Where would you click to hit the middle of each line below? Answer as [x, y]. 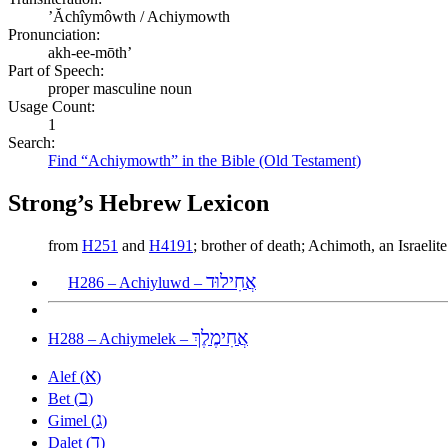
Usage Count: [51, 106]
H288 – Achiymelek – [120, 338]
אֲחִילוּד [231, 281]
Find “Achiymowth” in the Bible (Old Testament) [204, 160]
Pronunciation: [54, 34]
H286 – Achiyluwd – [137, 282]
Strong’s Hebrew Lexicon [138, 202]
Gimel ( [72, 420]
